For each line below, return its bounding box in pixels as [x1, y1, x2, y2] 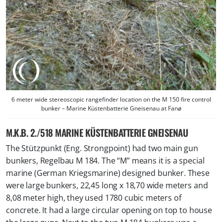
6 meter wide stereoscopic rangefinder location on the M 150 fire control [11, 95, 211, 104]
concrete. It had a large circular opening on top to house [6, 205, 212, 216]
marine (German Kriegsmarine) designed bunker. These [6, 167, 210, 179]
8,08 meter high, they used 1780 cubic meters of [6, 192, 181, 204]
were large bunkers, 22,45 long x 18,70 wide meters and [6, 180, 208, 191]
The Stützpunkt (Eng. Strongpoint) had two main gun [6, 143, 198, 154]
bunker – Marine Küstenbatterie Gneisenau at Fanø [41, 104, 181, 113]
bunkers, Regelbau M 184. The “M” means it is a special [6, 155, 205, 166]
